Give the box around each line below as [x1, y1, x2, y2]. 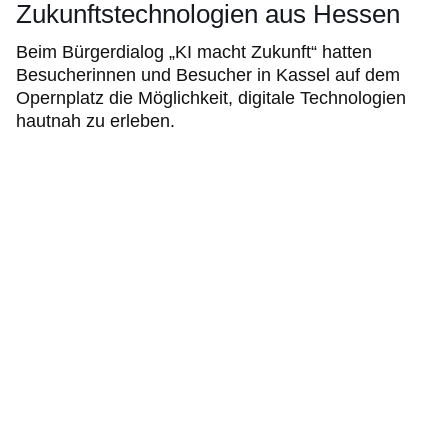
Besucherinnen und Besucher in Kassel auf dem [16, 64, 400, 85]
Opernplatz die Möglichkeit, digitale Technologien [16, 87, 406, 108]
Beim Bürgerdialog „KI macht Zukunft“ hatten [16, 41, 372, 62]
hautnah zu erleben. [16, 110, 175, 131]
